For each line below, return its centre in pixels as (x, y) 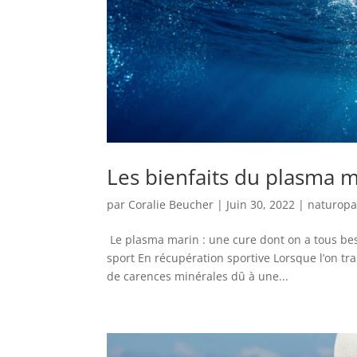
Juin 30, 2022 (261, 204)
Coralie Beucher (171, 204)
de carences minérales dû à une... (198, 276)
